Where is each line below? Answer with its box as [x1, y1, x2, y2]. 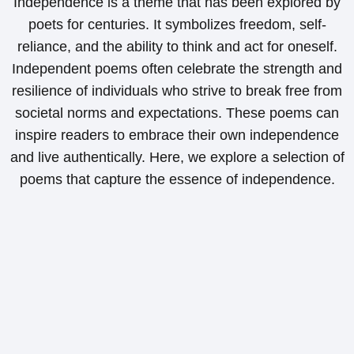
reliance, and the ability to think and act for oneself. [17, 38, 337, 55]
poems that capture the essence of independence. [19, 171, 335, 187]
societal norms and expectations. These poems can [15, 104, 339, 121]
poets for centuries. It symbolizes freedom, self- [28, 16, 326, 32]
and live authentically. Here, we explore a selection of [9, 149, 345, 165]
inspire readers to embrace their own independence [15, 126, 339, 143]
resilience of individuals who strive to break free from [12, 82, 342, 99]
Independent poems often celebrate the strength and [12, 60, 342, 77]
